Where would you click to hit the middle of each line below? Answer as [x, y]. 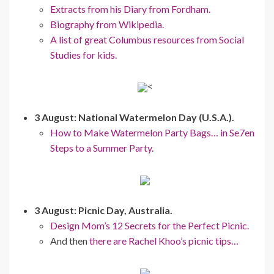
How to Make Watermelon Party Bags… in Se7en [152, 132]
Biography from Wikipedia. [107, 24]
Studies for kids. [83, 54]
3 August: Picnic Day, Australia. [103, 210]
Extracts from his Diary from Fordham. [130, 9]
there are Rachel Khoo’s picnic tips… [164, 240]
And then [70, 240]
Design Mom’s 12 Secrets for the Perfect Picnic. [150, 225]
